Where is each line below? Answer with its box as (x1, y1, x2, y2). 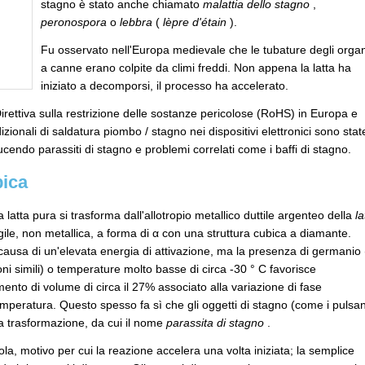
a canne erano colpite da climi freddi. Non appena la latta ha (41, 61, 351, 74)
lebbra (120, 15, 152, 29)
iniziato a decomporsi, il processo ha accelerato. (41, 79, 288, 92)
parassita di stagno (166, 316, 264, 329)
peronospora (41, 15, 107, 29)
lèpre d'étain (163, 15, 226, 29)
